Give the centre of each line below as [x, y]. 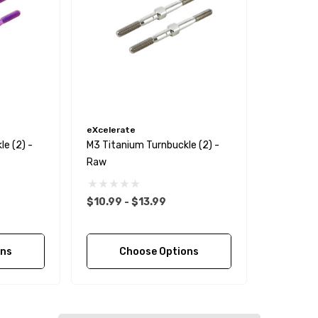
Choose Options [159, 252]
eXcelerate [111, 130]
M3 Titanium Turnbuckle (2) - [153, 146]
